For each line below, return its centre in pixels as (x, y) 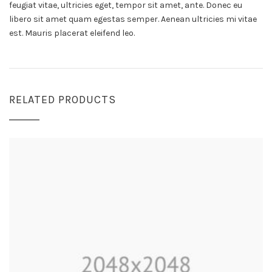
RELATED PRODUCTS (63, 99)
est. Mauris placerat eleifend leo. (72, 33)
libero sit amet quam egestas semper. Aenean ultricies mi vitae (133, 19)
